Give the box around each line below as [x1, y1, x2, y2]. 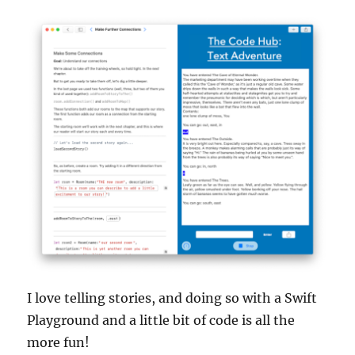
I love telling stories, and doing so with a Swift [27, 290, 318, 307]
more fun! [27, 334, 90, 351]
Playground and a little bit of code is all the [27, 312, 296, 329]
